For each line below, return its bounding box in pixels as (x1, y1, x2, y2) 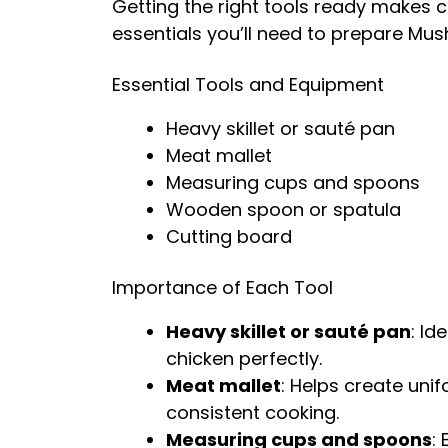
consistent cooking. (166, 400, 339, 425)
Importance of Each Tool (112, 275, 333, 300)
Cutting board (166, 224, 292, 249)
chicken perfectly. (166, 346, 322, 371)
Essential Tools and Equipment (112, 72, 384, 97)
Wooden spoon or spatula (166, 197, 401, 222)
